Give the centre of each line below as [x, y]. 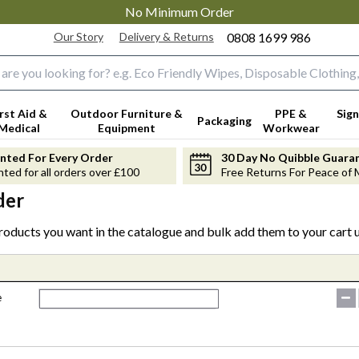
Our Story [78, 36]
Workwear [291, 127]
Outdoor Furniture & [126, 113]
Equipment [126, 127]
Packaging [224, 120]
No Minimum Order [179, 12]
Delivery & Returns [166, 36]
